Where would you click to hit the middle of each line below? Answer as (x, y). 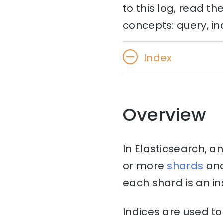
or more (145, 166)
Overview (165, 115)
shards (185, 166)
